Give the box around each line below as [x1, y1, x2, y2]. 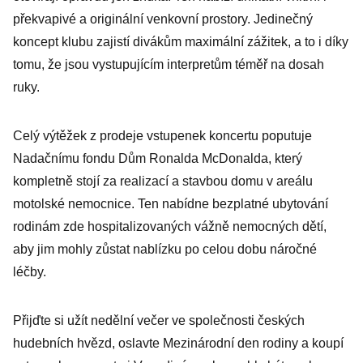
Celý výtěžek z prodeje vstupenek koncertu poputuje [13, 129, 312, 143]
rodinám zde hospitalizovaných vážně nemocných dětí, [13, 220, 327, 233]
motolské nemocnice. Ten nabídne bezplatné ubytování [13, 197, 328, 211]
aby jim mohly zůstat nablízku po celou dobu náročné [13, 242, 317, 256]
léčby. [13, 265, 46, 279]
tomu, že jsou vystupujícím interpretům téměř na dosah [13, 58, 324, 71]
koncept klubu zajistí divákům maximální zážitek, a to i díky [13, 35, 348, 49]
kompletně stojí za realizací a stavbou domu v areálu [13, 174, 313, 188]
